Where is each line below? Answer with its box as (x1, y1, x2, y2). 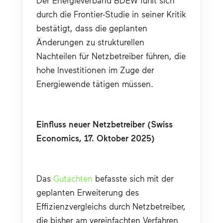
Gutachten (53, 173, 93, 183)
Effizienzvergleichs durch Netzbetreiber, (36, 201, 186, 211)
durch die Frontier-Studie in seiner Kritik (36, 8, 186, 19)
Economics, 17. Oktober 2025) (36, 132, 155, 143)
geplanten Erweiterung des (36, 187, 139, 197)
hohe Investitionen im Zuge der (36, 64, 154, 75)
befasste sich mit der (93, 173, 174, 183)
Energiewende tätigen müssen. (36, 78, 153, 89)
